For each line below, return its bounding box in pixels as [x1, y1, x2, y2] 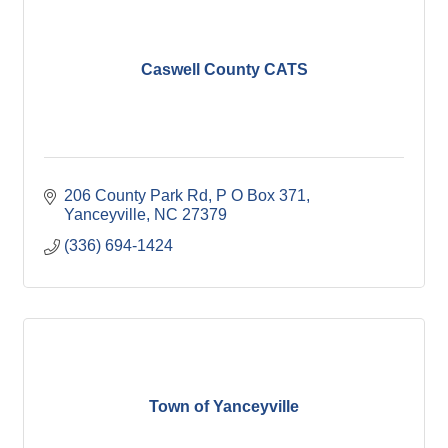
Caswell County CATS [140, 60, 308, 78]
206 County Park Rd [64, 187, 208, 204]
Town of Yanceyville [149, 397, 299, 415]
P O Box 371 [216, 187, 306, 204]
